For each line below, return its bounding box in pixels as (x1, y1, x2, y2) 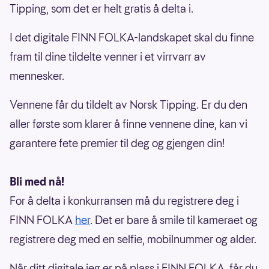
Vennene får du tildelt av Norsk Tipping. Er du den (10, 97, 247, 113)
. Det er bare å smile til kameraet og (90, 213, 258, 228)
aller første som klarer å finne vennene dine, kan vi (10, 116, 247, 132)
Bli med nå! (10, 174, 64, 190)
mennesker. (10, 68, 64, 84)
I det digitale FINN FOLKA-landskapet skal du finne (10, 30, 254, 46)
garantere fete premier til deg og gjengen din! (10, 136, 225, 151)
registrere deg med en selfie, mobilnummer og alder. (10, 232, 256, 247)
